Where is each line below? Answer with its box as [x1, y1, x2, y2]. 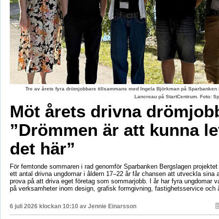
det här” [9, 139, 75, 158]
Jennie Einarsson [88, 203, 136, 210]
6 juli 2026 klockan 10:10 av [9, 203, 88, 210]
